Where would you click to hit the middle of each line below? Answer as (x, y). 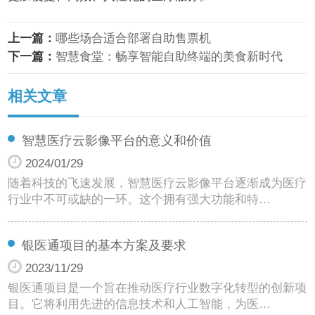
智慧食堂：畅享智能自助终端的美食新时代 (169, 56)
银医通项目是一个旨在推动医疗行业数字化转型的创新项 (157, 288)
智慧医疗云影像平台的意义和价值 (117, 140)
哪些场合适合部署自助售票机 (134, 38)
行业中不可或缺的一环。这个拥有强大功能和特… (140, 199)
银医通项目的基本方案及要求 (104, 245)
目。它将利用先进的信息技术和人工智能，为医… (140, 304)
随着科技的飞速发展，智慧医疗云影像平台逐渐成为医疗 (157, 183)
